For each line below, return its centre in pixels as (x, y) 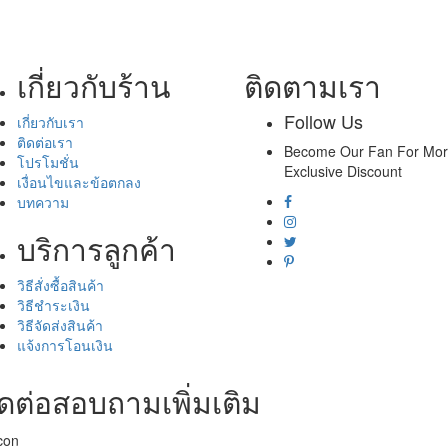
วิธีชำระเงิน (53, 305)
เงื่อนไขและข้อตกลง (78, 182)
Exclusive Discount (342, 171)
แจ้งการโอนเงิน (64, 345)
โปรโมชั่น (47, 162)
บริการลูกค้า (96, 248)
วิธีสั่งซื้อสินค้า (60, 285)
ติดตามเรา (312, 85)
